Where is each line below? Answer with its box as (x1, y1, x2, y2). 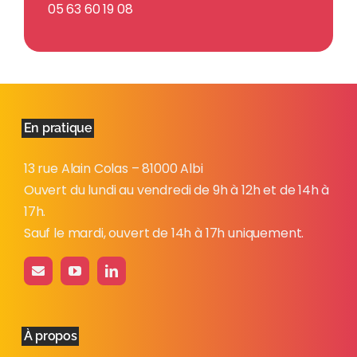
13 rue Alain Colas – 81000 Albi (24, 159, 203, 178)
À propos (23, 328, 77, 344)
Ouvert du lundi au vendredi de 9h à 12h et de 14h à (24, 181, 330, 200)
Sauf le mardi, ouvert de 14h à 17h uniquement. (24, 224, 304, 243)
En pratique (23, 120, 92, 136)
